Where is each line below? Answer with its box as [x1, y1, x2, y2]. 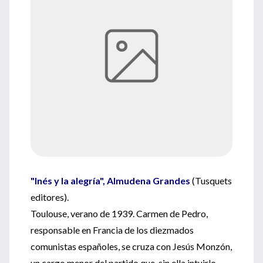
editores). [31, 191, 69, 203]
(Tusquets [192, 175, 232, 186]
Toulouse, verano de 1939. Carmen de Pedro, [31, 208, 208, 219]
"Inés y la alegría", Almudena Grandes [31, 175, 192, 186]
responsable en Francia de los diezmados [31, 224, 194, 235]
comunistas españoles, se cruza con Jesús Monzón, [31, 241, 232, 252]
